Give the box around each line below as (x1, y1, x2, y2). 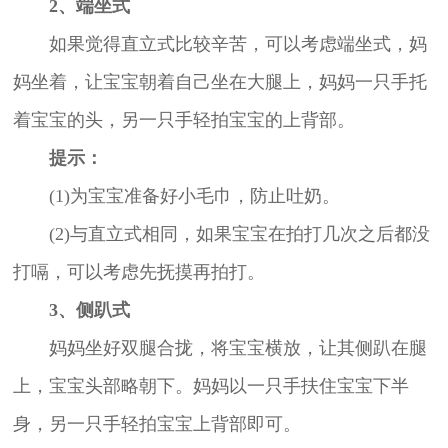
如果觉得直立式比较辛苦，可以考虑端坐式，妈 (12, 33, 427, 54)
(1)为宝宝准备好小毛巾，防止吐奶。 (12, 185, 340, 206)
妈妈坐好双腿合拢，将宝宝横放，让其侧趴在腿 (12, 337, 427, 358)
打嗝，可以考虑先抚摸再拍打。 (12, 261, 265, 282)
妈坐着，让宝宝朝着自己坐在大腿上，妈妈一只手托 (12, 71, 427, 92)
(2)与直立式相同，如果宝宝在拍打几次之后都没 (12, 223, 430, 244)
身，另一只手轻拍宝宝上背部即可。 (12, 413, 301, 434)
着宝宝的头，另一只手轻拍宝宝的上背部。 (12, 109, 355, 130)
